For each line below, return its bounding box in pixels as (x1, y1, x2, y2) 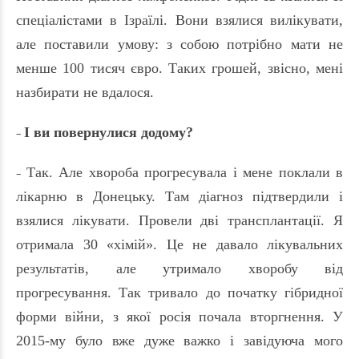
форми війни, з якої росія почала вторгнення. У (16, 309, 343, 325)
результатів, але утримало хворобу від (16, 260, 343, 277)
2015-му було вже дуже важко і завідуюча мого (16, 333, 343, 349)
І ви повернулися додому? (24, 124, 193, 141)
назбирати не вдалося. (16, 84, 154, 101)
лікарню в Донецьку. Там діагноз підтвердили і (16, 188, 343, 205)
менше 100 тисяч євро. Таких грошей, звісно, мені (16, 60, 343, 77)
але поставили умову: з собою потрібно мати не (16, 36, 343, 53)
